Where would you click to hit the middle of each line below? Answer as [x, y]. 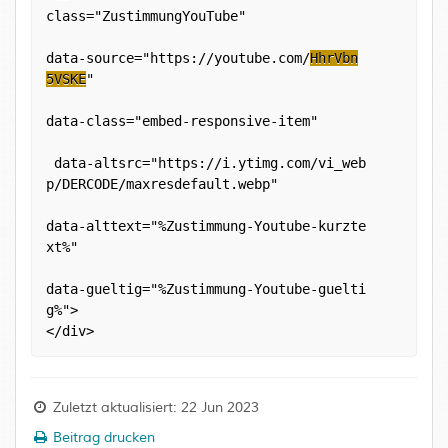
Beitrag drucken [102, 437]
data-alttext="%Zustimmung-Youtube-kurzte [206, 226]
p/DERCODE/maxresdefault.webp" [162, 184]
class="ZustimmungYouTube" [146, 16]
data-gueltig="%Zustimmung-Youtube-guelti [206, 289]
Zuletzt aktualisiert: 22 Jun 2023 [154, 407]
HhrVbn [334, 58]
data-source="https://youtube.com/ [178, 58]
